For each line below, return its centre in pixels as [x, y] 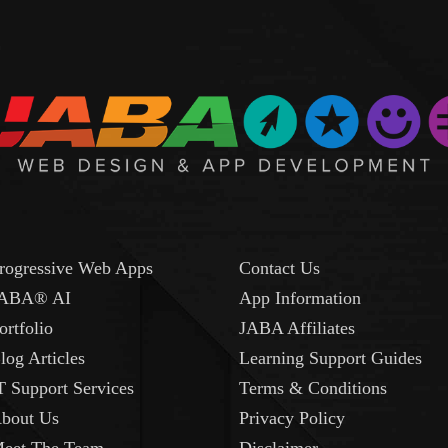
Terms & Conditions [313, 387]
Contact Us [279, 267]
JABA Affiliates [297, 327]
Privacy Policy [292, 417]
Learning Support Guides [330, 357]
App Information [300, 297]
